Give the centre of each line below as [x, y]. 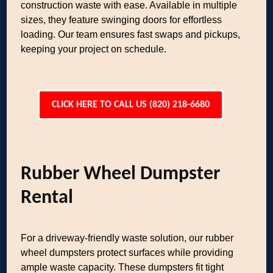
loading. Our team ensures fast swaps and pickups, [131, 34]
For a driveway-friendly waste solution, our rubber [127, 238]
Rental [47, 198]
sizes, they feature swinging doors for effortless [122, 20]
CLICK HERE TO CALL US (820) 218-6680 [130, 105]
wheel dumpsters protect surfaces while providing [127, 253]
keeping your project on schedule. [94, 49]
